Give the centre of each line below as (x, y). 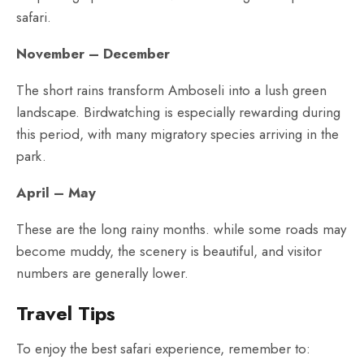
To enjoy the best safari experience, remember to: (163, 349)
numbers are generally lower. (102, 273)
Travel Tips (66, 313)
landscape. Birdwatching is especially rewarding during (178, 112)
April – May (56, 193)
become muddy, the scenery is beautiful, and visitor (169, 251)
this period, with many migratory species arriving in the (178, 134)
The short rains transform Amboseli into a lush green (171, 90)
